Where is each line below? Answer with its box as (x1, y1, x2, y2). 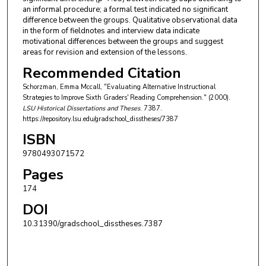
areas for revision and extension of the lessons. (22, 47, 187, 58)
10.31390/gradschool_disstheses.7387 (22, 218, 163, 229)
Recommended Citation (22, 64, 181, 83)
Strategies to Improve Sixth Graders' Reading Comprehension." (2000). (22, 93, 230, 103)
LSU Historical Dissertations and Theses (22, 104, 140, 113)
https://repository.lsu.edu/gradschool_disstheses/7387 (22, 115, 178, 124)
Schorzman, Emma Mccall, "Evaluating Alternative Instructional (22, 83, 216, 92)
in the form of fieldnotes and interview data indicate (22, 26, 199, 37)
